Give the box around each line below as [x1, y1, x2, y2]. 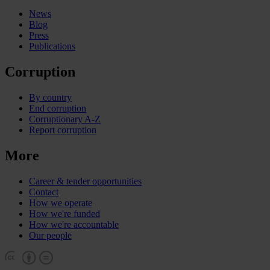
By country [29, 92, 72, 102]
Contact [29, 186, 58, 197]
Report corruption [29, 124, 96, 135]
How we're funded [29, 208, 100, 219]
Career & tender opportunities [29, 175, 142, 186]
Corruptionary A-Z [29, 113, 101, 124]
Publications [29, 40, 75, 51]
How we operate [29, 197, 92, 208]
